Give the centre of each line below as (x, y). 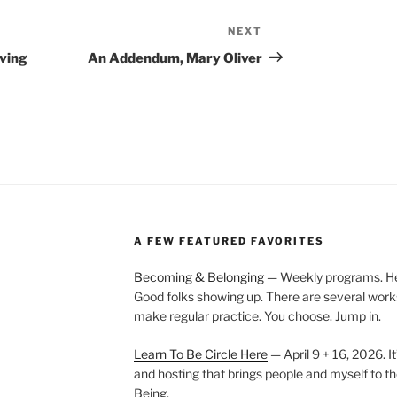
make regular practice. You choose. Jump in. (257, 315)
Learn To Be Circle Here (200, 354)
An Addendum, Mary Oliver (175, 58)
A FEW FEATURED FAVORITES (229, 241)
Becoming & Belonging (198, 276)
